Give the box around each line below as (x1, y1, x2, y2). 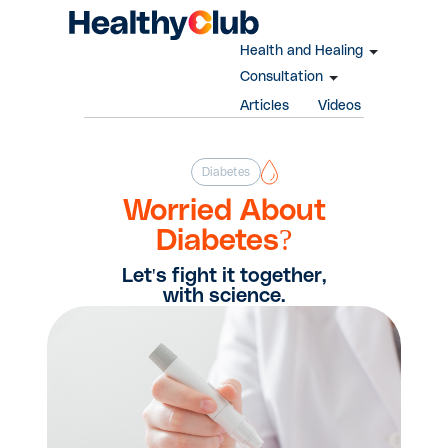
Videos (317, 98, 361, 113)
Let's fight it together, (122, 265, 326, 286)
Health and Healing (239, 43, 363, 58)
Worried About (122, 195, 326, 226)
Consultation (239, 69, 323, 84)
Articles (239, 98, 289, 113)
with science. (163, 285, 285, 306)
